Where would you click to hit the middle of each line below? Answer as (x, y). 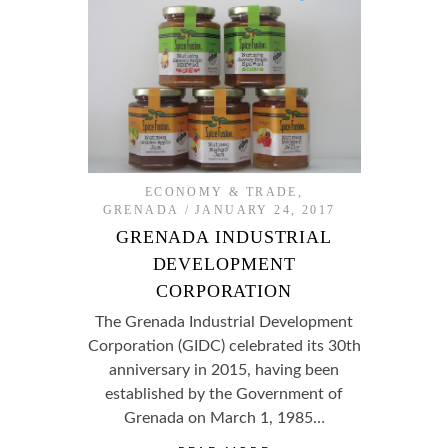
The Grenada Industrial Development (224, 322)
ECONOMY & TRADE (221, 192)
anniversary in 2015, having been (224, 370)
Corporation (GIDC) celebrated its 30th (224, 346)
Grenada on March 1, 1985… (224, 418)
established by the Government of (224, 394)
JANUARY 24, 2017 (265, 210)
